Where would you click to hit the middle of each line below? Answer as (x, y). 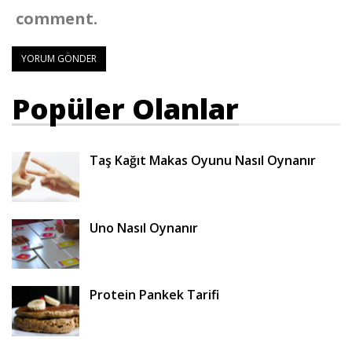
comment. (57, 19)
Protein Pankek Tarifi (154, 295)
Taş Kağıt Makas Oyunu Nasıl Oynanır (203, 161)
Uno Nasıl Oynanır (144, 227)
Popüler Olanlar (125, 109)
